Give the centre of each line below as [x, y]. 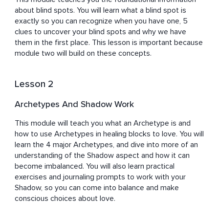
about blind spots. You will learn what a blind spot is [100, 11]
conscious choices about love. [65, 199]
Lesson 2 [34, 84]
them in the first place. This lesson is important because [109, 43]
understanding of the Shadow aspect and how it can [102, 156]
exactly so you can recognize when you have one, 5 [101, 21]
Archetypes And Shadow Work [74, 104]
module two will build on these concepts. [83, 54]
